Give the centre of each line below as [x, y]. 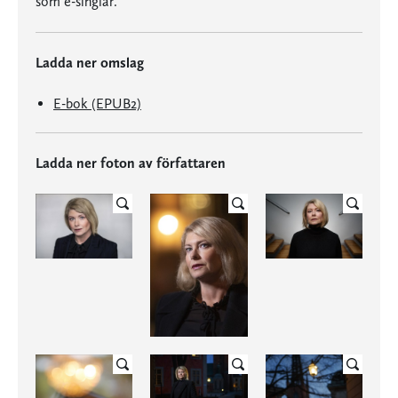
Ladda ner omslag [90, 63]
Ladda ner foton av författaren [131, 163]
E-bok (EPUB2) [97, 103]
